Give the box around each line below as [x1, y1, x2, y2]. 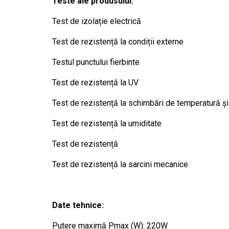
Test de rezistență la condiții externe [52, 37, 184, 47]
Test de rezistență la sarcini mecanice [52, 159, 188, 169]
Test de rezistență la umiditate [52, 119, 162, 128]
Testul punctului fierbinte [52, 57, 140, 67]
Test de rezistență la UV [52, 78, 139, 87]
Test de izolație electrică [52, 16, 141, 26]
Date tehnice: [52, 200, 104, 210]
